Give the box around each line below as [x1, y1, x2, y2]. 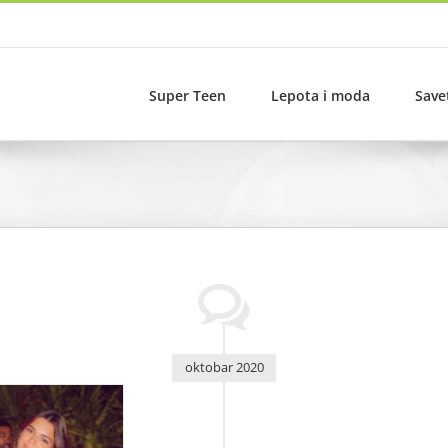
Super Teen [149, 85, 226, 105]
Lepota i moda [271, 85, 370, 105]
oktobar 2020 [184, 358, 264, 377]
